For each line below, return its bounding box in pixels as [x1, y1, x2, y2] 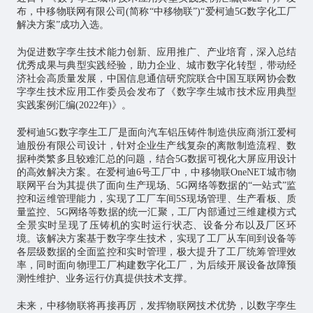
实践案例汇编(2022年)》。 [16, 100, 131, 111]
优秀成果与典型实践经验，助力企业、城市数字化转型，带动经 [16, 60, 297, 71]
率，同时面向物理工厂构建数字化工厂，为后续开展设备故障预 [16, 260, 297, 271]
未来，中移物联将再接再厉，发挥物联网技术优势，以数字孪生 [16, 300, 297, 312]
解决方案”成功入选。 [16, 20, 109, 31]
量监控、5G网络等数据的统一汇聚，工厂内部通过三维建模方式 [16, 207, 297, 218]
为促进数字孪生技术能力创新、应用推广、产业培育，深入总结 [16, 47, 297, 58]
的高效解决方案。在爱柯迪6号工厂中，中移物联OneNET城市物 [16, 167, 297, 178]
